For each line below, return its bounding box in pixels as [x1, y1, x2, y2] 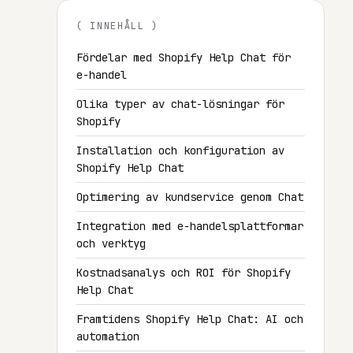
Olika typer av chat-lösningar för [76, 97, 284, 111]
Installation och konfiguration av [76, 143, 284, 158]
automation [76, 329, 139, 344]
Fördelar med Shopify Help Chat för [76, 50, 291, 65]
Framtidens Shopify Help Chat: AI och [76, 312, 303, 326]
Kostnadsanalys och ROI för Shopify [76, 266, 291, 280]
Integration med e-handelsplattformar [76, 219, 303, 233]
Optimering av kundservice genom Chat [76, 190, 303, 204]
